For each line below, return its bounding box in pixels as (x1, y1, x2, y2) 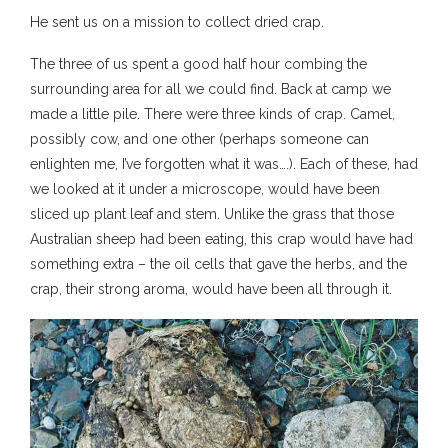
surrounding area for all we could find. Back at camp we (30, 81, 391, 98)
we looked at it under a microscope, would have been (30, 181, 380, 198)
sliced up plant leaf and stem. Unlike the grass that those (30, 206, 394, 223)
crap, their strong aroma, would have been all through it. (30, 281, 392, 298)
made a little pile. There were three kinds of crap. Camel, (30, 106, 395, 123)
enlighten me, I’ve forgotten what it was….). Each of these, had (30, 156, 418, 173)
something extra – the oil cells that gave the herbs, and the (30, 256, 407, 273)
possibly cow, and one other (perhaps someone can (30, 131, 369, 148)
